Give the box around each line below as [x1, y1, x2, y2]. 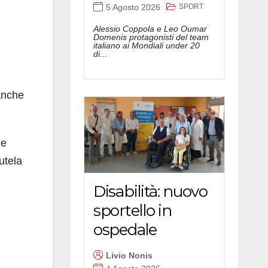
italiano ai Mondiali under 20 [93, 40, 200, 50]
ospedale [93, 220, 157, 239]
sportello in [93, 200, 172, 220]
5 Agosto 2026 [106, 2, 160, 13]
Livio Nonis [106, 251, 153, 261]
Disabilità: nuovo [93, 181, 208, 201]
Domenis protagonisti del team [93, 32, 209, 42]
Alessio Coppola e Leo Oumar [93, 23, 207, 33]
